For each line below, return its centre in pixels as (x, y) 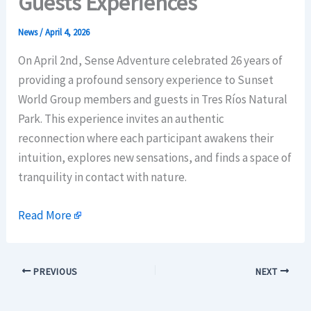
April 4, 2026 (68, 33)
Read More (45, 216)
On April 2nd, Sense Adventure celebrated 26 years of (151, 61)
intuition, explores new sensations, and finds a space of (155, 158)
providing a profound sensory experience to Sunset (146, 80)
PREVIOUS (54, 271)
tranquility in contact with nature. (103, 177)
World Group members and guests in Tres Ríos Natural (153, 100)
